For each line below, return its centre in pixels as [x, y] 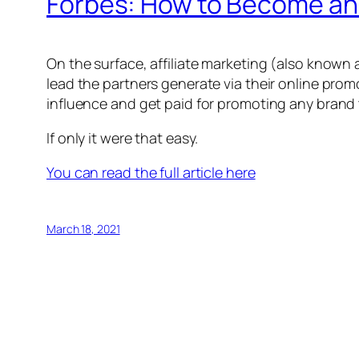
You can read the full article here [151, 173]
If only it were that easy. [123, 138]
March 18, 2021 [83, 229]
